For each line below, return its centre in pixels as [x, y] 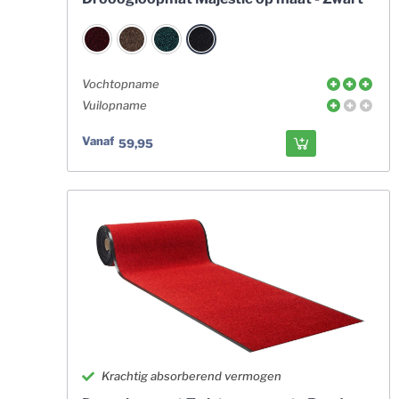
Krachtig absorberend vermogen [192, 376]
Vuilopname [114, 105]
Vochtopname [120, 84]
